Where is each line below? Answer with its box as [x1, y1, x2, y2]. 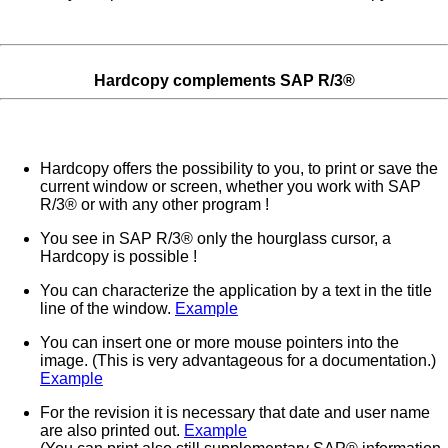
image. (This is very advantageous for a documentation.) [40, 352, 436, 369]
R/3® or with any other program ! [40, 196, 269, 213]
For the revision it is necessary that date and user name [40, 404, 430, 421]
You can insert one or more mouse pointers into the [40, 334, 399, 351]
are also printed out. [40, 422, 184, 439]
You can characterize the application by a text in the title [40, 282, 432, 299]
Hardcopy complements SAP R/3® [93, 72, 355, 89]
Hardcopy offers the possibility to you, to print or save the [40, 160, 438, 177]
